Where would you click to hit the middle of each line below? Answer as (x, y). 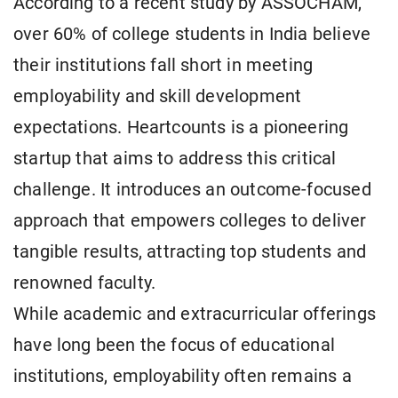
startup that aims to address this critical (175, 159)
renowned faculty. (85, 283)
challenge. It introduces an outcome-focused (192, 190)
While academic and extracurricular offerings (195, 314)
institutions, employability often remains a (183, 377)
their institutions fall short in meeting (163, 66)
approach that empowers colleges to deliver (190, 221)
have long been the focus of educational (175, 346)
